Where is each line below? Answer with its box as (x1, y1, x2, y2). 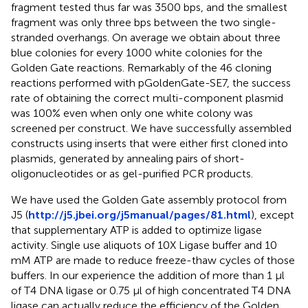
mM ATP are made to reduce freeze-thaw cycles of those (11, 254, 295, 267)
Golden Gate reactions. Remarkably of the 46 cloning (11, 61, 272, 75)
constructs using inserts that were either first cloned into (11, 137, 288, 151)
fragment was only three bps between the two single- (11, 16, 276, 30)
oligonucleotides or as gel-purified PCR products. (11, 167, 253, 181)
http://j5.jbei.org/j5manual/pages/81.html (28, 208, 251, 222)
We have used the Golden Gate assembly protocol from (11, 193, 287, 207)
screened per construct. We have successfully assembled (11, 122, 291, 135)
